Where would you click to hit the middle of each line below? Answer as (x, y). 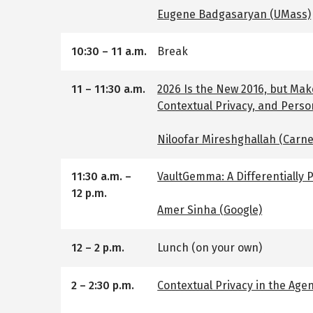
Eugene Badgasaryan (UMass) (234, 14)
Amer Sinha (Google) (210, 210)
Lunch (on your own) (210, 248)
